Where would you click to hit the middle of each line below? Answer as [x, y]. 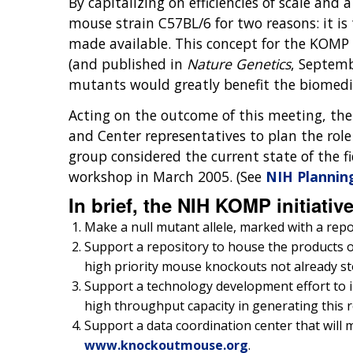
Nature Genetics [239, 63]
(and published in [128, 63]
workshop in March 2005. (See [167, 176]
